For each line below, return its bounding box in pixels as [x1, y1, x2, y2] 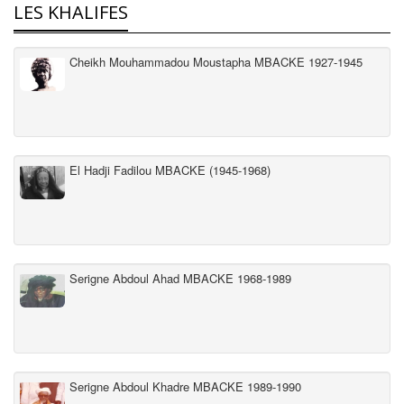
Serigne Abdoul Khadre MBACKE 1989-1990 [69, 377, 301, 395]
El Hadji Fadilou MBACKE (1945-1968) [69, 161, 271, 179]
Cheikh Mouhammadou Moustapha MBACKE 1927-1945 [69, 52, 363, 70]
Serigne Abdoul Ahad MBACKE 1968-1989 [69, 269, 291, 287]
